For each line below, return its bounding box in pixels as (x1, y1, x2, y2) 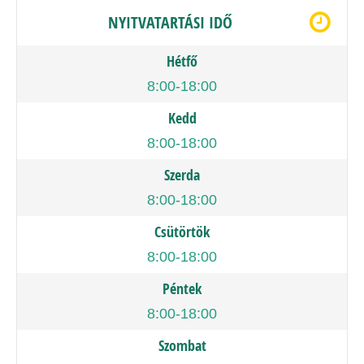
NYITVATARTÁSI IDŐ (107, 11, 232, 33)
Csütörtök (154, 222, 210, 242)
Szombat (158, 336, 206, 356)
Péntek (162, 279, 201, 299)
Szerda (164, 165, 200, 185)
